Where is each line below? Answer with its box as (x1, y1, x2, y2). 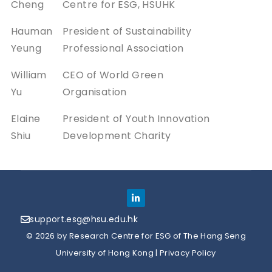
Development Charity (63, 128, 171, 143)
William (11, 67, 47, 82)
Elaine (11, 111, 41, 126)
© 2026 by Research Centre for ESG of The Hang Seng (25, 230, 246, 242)
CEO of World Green (63, 67, 164, 82)
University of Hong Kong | (56, 247, 160, 259)
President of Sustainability (63, 24, 192, 38)
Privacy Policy (159, 247, 216, 259)
